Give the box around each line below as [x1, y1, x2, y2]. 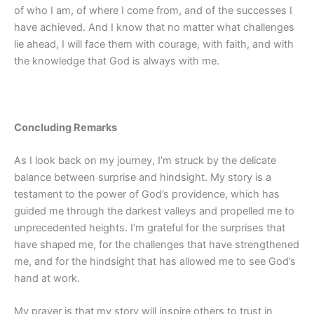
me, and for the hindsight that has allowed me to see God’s [14, 254, 296, 268]
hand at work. [14, 271, 80, 285]
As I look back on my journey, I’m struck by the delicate [14, 153, 276, 167]
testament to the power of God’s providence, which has [14, 187, 280, 200]
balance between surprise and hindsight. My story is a [14, 170, 271, 184]
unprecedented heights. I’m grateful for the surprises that [14, 221, 285, 234]
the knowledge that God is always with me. [14, 54, 219, 67]
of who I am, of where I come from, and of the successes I [14, 4, 292, 17]
